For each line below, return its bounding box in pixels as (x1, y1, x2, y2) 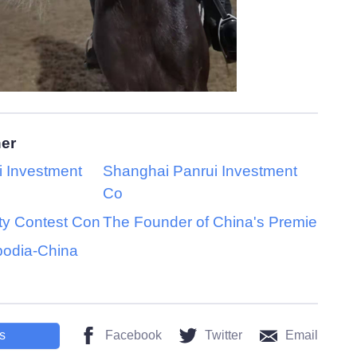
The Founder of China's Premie (103, 214, 317, 231)
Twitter (205, 328, 242, 343)
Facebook (105, 328, 162, 343)
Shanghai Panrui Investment (103, 163, 297, 180)
